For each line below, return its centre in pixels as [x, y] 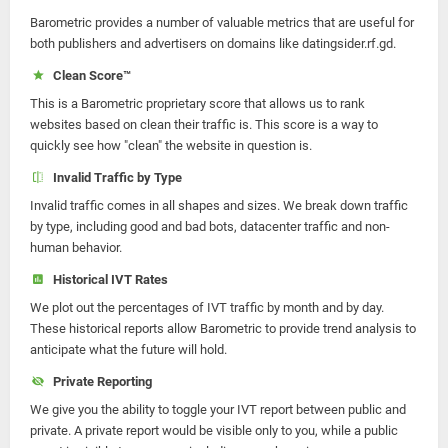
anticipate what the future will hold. [128, 349]
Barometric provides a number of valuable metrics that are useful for [222, 22]
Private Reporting [99, 381]
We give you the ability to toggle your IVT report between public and [218, 409]
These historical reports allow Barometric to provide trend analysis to [223, 328]
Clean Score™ [88, 75]
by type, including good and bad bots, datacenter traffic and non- [210, 226]
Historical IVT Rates [107, 279]
